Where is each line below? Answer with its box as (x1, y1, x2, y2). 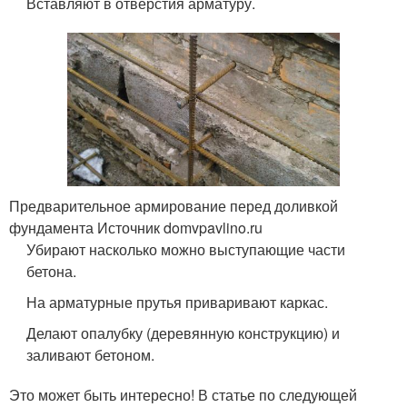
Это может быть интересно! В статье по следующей (9, 383, 357, 405)
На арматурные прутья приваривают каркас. (26, 291, 329, 313)
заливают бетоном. (26, 343, 155, 365)
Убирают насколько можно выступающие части (26, 238, 346, 260)
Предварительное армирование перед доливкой (9, 194, 338, 216)
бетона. (26, 260, 77, 282)
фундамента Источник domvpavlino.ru (9, 216, 263, 238)
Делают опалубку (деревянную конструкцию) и (26, 322, 341, 343)
